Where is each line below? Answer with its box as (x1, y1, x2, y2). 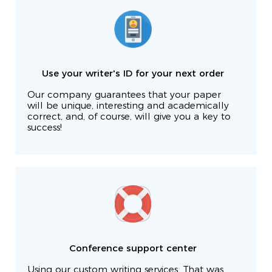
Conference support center (69, 244, 197, 254)
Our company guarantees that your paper (27, 90, 221, 100)
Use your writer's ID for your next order (42, 69, 224, 79)
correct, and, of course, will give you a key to (27, 112, 231, 122)
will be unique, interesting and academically (27, 101, 229, 111)
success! (27, 123, 62, 133)
